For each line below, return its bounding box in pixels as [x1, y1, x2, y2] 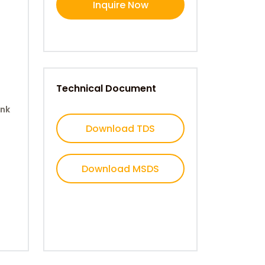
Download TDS [86, 121, 155, 135]
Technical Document [56, 82, 156, 96]
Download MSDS [82, 161, 159, 176]
